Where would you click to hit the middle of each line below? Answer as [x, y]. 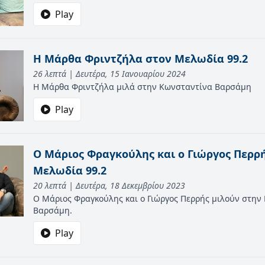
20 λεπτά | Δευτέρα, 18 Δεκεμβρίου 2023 [109, 185]
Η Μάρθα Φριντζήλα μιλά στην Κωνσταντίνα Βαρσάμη [142, 87]
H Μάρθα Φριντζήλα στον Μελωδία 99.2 [140, 59]
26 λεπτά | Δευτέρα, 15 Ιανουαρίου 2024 [109, 74]
